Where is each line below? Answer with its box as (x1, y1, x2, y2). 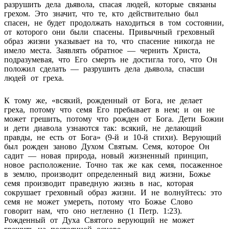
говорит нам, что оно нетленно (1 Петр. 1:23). (4, 206, 182, 215)
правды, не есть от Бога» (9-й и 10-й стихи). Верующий (4, 132, 221, 142)
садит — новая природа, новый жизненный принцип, (4, 151, 208, 160)
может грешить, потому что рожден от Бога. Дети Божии (4, 114, 224, 123)
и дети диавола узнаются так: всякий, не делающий (4, 123, 202, 132)
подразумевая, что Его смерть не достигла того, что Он (4, 55, 217, 64)
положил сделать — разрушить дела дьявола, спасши (4, 64, 204, 73)
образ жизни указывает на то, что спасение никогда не (4, 36, 215, 45)
